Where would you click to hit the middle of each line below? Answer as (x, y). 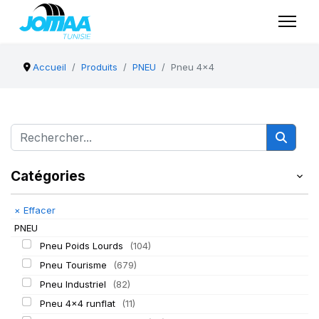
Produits (100, 67)
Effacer (38, 210)
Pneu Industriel (74, 284)
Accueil (50, 67)
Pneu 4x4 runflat (79, 303)
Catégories (48, 176)
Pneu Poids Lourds (83, 246)
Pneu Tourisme (74, 265)
